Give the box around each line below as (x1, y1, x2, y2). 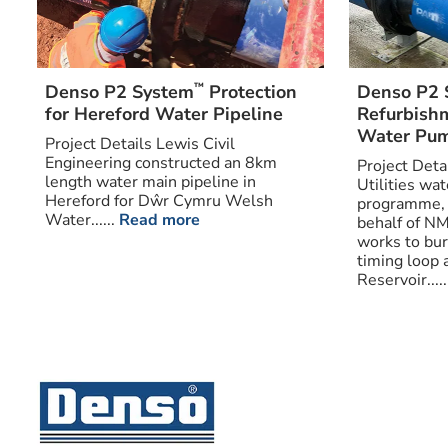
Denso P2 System (44, 79, 194, 104)
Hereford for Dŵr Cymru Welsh (44, 189, 273, 212)
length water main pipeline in (44, 170, 256, 193)
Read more (118, 208, 200, 231)
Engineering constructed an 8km (44, 151, 277, 174)
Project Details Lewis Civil (44, 132, 235, 155)
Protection (203, 79, 297, 104)
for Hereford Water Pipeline (44, 101, 283, 126)
